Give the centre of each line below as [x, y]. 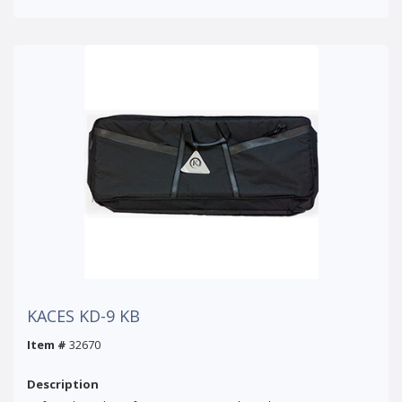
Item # [47, 344]
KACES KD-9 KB [83, 315]
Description [63, 384]
